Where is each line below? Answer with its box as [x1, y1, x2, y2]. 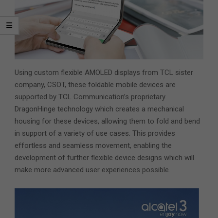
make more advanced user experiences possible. [15, 165, 170, 175]
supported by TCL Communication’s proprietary [15, 92, 165, 102]
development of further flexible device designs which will [15, 153, 194, 163]
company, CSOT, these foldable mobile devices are [15, 80, 176, 90]
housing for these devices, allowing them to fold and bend [15, 117, 200, 126]
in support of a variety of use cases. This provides [15, 129, 175, 138]
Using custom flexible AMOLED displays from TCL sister [15, 68, 193, 77]
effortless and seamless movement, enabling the [15, 141, 172, 150]
